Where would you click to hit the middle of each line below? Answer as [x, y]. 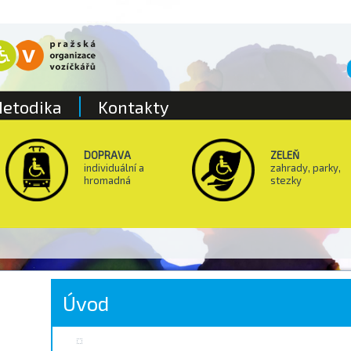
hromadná [107, 180]
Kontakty [134, 107]
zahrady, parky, [306, 168]
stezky [286, 180]
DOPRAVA [107, 155]
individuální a [114, 168]
